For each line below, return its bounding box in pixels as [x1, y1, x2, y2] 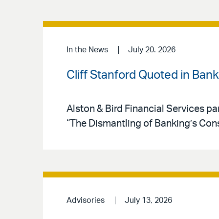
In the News [66, 46, 108, 54]
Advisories [66, 196, 105, 204]
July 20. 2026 [128, 46, 175, 54]
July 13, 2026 [124, 196, 172, 204]
